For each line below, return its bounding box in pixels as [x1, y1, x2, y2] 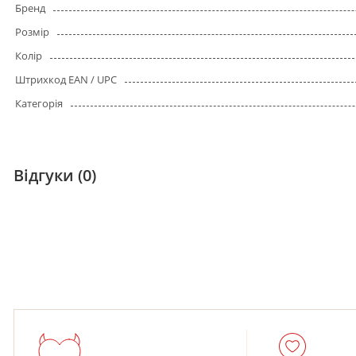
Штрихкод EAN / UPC [15, 72, 117, 87]
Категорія [15, 96, 63, 111]
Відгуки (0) [14, 164, 96, 187]
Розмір [15, 25, 49, 40]
